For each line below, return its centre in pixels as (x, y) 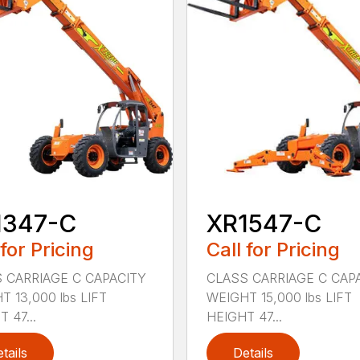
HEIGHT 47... (244, 317)
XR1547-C (264, 224)
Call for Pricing (273, 250)
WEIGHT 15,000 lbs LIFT (279, 298)
